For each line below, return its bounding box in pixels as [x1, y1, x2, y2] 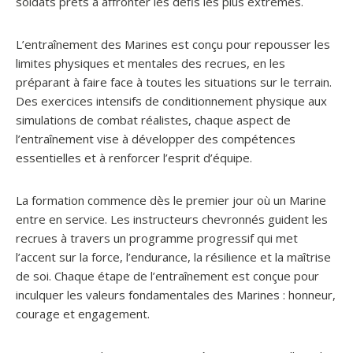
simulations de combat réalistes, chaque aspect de [16, 111, 291, 128]
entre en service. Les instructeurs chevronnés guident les [16, 210, 328, 227]
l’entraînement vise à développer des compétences [16, 130, 295, 147]
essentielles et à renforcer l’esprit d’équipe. [16, 149, 252, 165]
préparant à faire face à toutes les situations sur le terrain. [16, 73, 332, 90]
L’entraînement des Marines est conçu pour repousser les [16, 35, 330, 52]
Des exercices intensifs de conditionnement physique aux [16, 92, 327, 109]
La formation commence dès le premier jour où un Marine [16, 191, 326, 208]
